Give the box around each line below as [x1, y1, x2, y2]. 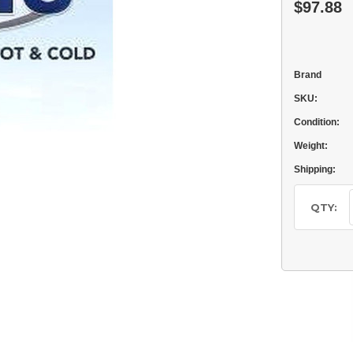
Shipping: [293, 164, 336, 175]
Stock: [293, 200, 327, 213]
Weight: [293, 140, 328, 151]
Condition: [293, 117, 340, 128]
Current [293, 185, 333, 198]
